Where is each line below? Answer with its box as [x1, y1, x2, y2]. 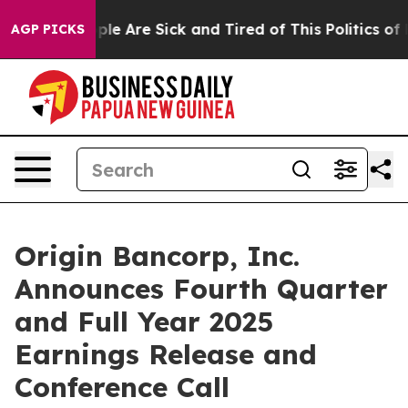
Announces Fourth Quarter [15, 271, 388, 306]
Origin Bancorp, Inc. [15, 239, 300, 273]
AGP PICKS [11, 21, 85, 37]
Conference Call [15, 370, 229, 404]
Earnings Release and [15, 337, 317, 372]
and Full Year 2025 [15, 304, 273, 339]
